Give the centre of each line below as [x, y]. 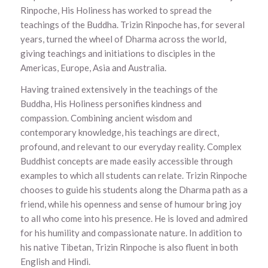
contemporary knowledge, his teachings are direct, [119, 133]
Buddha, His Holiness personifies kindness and [111, 104]
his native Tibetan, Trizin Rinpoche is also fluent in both [129, 247]
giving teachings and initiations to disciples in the [118, 53]
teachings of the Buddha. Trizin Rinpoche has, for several [132, 24]
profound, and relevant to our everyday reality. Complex [131, 147]
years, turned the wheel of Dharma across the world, [123, 39]
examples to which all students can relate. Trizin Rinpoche [133, 176]
